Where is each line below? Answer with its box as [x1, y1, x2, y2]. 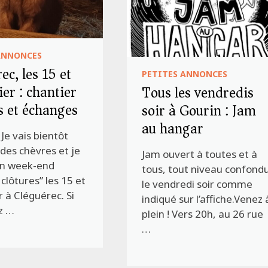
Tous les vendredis [142, 80, 254, 106]
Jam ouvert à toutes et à [142, 147, 258, 162]
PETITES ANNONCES [142, 68, 228, 80]
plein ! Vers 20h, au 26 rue [142, 207, 264, 221]
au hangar [142, 116, 204, 142]
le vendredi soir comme [142, 177, 253, 191]
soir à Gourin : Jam [142, 98, 257, 124]
